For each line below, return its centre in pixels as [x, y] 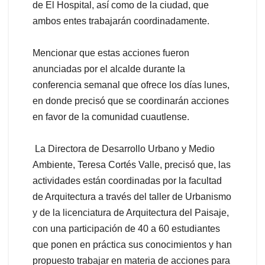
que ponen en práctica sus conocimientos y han [132, 244]
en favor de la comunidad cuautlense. [111, 117]
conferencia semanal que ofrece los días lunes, [131, 85]
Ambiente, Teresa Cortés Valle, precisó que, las [132, 164]
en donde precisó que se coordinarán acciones [131, 101]
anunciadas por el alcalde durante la [109, 69]
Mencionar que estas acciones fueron [111, 53]
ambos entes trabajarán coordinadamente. [121, 21]
